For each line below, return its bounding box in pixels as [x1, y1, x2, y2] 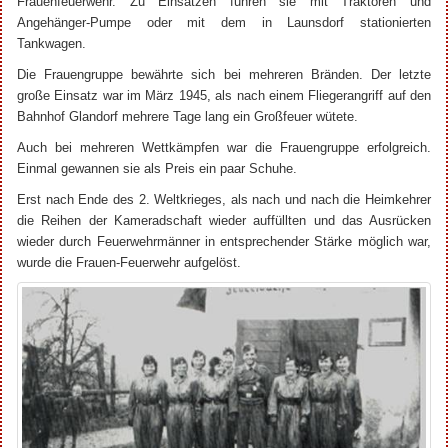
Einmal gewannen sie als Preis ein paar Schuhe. [17, 160, 297, 176]
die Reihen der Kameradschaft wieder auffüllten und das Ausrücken [17, 212, 431, 228]
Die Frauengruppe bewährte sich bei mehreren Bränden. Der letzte [17, 66, 431, 82]
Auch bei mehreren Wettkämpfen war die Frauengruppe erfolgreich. [17, 139, 431, 155]
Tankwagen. [17, 35, 86, 51]
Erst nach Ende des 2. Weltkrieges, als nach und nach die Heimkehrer [17, 191, 431, 207]
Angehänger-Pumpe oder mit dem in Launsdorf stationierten [17, 14, 431, 30]
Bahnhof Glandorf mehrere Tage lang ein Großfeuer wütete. [17, 108, 358, 124]
